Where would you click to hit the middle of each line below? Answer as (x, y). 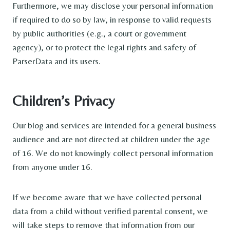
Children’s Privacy (63, 100)
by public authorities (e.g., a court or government (99, 33)
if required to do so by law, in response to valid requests (112, 19)
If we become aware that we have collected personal (107, 197)
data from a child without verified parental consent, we (110, 211)
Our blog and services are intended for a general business (114, 125)
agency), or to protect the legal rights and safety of (104, 47)
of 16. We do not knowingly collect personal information (113, 153)
